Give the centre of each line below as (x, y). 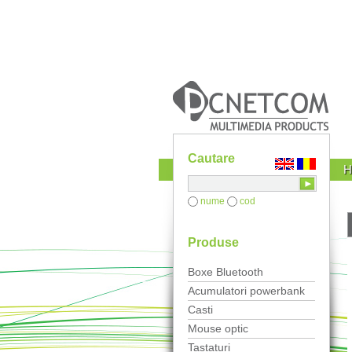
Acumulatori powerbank (246, 291)
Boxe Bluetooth (225, 272)
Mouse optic (218, 329)
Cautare (211, 158)
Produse (213, 243)
